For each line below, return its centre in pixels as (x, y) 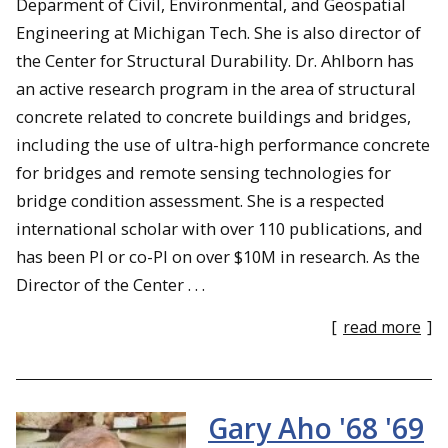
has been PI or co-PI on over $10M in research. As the (218, 256)
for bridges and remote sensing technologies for (203, 172)
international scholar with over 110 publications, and (219, 228)
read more (382, 327)
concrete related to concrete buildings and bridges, (213, 116)
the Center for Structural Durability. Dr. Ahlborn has (215, 60)
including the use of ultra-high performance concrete (223, 144)
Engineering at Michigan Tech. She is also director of (218, 32)
